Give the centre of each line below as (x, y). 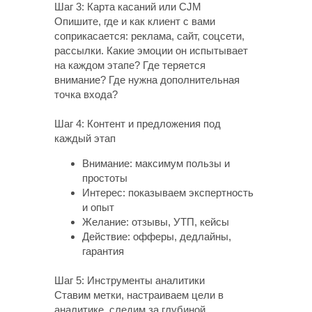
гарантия (103, 251)
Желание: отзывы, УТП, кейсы (156, 222)
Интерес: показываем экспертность (168, 193)
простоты (105, 178)
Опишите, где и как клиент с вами (135, 21)
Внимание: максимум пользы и (156, 163)
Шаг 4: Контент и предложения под (138, 124)
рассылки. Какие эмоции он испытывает (151, 50)
